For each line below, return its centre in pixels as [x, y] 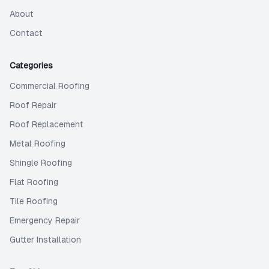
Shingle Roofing [41, 163]
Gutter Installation [45, 240]
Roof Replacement [47, 124]
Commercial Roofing [50, 86]
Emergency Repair [45, 220]
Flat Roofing [34, 182]
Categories [31, 65]
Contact [26, 33]
